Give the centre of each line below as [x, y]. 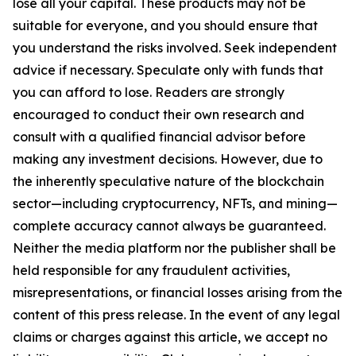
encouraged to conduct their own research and [159, 115]
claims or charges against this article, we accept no [170, 337]
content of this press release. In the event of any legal [176, 315]
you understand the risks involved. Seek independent [175, 48]
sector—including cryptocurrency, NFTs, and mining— [175, 204]
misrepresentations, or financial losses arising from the [178, 293]
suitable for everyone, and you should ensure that [165, 26]
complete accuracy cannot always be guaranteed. [169, 226]
